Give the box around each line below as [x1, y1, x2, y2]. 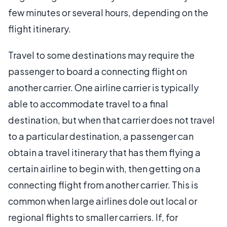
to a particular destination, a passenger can [8, 130, 194, 142]
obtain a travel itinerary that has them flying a [8, 146, 201, 158]
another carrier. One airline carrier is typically [8, 82, 199, 93]
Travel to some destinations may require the [8, 49, 195, 61]
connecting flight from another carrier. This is [8, 179, 198, 191]
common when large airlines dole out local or [8, 195, 197, 207]
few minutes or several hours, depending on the [8, 7, 208, 18]
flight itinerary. [8, 23, 71, 34]
